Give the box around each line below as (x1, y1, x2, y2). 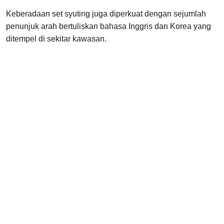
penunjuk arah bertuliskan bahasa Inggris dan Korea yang (6, 22, 211, 31)
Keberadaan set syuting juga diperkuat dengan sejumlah (6, 9, 206, 18)
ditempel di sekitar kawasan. (6, 34, 106, 43)
